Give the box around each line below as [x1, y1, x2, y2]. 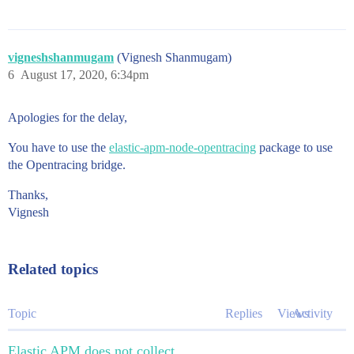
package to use [256, 141, 333, 155]
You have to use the [8, 141, 109, 155]
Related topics [8, 261, 98, 278]
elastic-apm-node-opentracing [109, 141, 256, 155]
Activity [292, 307, 333, 321]
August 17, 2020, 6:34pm [21, 68, 149, 82]
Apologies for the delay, [8, 111, 127, 125]
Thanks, [8, 188, 48, 202]
